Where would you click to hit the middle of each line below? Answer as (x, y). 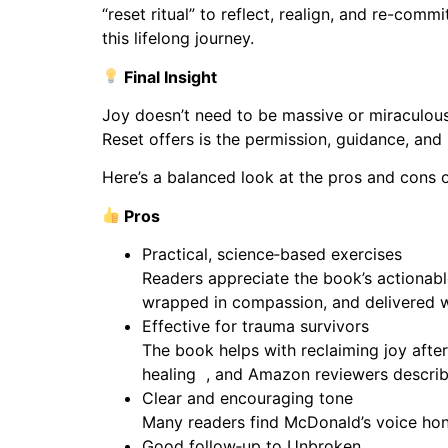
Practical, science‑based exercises (272, 254)
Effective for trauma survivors (255, 326)
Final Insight (169, 76)
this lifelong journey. (178, 38)
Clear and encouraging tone (247, 398)
